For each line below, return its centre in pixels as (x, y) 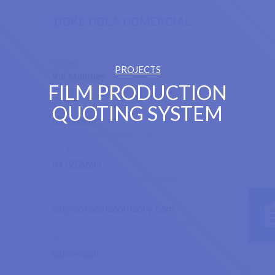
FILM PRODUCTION (137, 92)
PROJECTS (137, 69)
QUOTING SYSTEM (137, 113)
